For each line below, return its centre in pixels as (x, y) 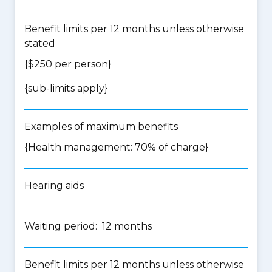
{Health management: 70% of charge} (116, 147)
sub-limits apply (66, 88)
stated (40, 43)
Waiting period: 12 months (88, 226)
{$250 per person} (68, 64)
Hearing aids (54, 185)
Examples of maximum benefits (101, 127)
